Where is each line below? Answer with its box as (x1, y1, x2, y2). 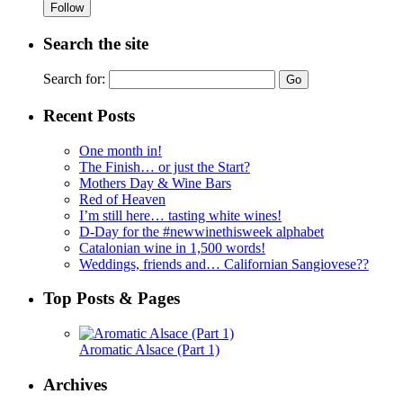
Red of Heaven (79, 191, 166, 207)
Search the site (43, 33, 148, 53)
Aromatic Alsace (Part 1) (79, 342, 219, 358)
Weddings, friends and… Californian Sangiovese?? (79, 255, 369, 272)
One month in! (79, 142, 162, 158)
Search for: (43, 71, 105, 87)
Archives (43, 374, 107, 394)
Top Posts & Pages (43, 289, 180, 309)
